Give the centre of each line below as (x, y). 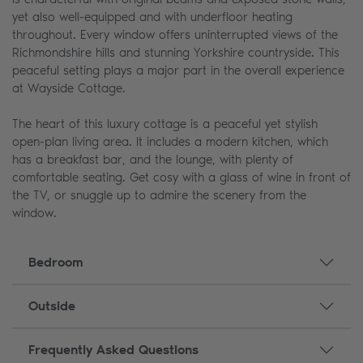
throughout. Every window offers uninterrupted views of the (175, 34)
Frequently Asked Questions (113, 350)
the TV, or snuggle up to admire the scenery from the (159, 195)
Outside (52, 306)
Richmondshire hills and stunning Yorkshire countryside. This (176, 52)
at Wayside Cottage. (69, 88)
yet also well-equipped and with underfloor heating (152, 17)
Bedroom (56, 263)
